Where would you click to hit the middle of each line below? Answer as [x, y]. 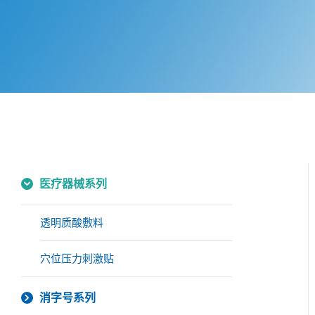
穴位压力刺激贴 [77, 258]
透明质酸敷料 [72, 223]
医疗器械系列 [73, 184]
